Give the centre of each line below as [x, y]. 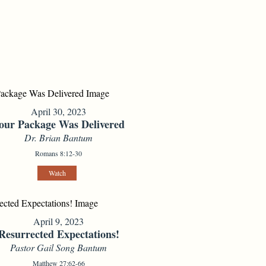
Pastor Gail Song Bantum [59, 248]
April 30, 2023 [59, 112]
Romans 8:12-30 [59, 153]
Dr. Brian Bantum [59, 138]
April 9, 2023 [59, 221]
